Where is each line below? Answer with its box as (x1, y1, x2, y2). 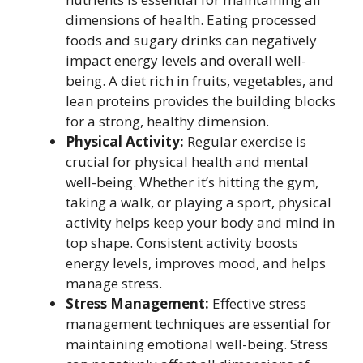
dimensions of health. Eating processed (66, 10, 317, 29)
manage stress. (66, 273, 162, 293)
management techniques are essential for (66, 314, 331, 333)
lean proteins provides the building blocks (66, 91, 335, 110)
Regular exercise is (184, 131, 306, 151)
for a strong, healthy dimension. (66, 111, 269, 130)
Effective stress (209, 293, 306, 313)
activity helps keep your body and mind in (66, 212, 335, 232)
